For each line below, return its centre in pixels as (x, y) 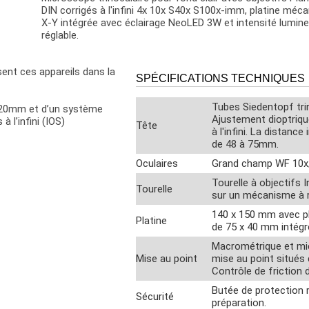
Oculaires (157, 163)
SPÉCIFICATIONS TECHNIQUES (220, 78)
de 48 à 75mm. (245, 144)
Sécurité (154, 297)
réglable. (60, 35)
